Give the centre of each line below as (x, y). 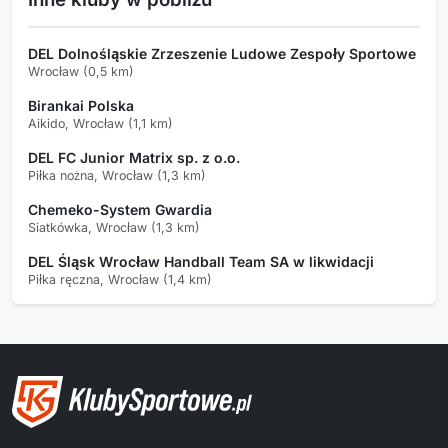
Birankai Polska (81, 105)
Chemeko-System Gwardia (120, 209)
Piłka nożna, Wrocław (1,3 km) (117, 175)
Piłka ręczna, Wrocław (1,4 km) (120, 279)
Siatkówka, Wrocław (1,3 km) (114, 227)
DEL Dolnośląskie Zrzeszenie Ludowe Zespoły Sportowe (222, 53)
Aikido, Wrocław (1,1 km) (100, 123)
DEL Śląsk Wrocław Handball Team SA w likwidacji (201, 261)
